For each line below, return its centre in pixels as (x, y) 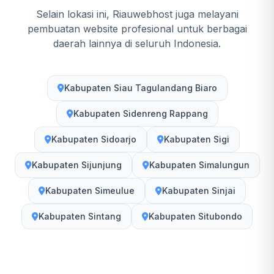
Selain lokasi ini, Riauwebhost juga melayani (137, 14)
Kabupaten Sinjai (199, 191)
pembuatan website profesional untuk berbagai (137, 29)
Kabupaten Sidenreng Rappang (140, 113)
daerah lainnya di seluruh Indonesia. (137, 43)
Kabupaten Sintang (80, 216)
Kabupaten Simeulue (90, 191)
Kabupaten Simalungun (199, 165)
